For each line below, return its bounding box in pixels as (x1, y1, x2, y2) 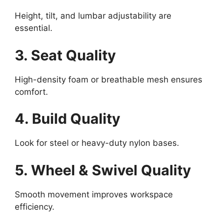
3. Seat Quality (15, 46, 116, 64)
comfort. (15, 86, 48, 97)
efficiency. (15, 201, 55, 212)
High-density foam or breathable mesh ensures (15, 74, 202, 84)
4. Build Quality (15, 110, 120, 128)
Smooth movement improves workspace (15, 189, 173, 199)
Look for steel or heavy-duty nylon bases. (15, 138, 179, 148)
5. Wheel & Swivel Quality (15, 161, 191, 179)
